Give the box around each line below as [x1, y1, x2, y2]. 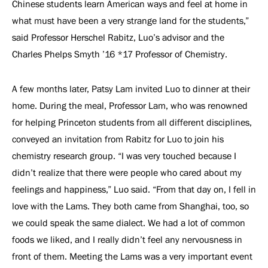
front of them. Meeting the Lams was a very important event [12, 251, 252, 261]
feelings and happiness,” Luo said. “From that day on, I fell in [12, 184, 256, 194]
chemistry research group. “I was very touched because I [12, 151, 236, 161]
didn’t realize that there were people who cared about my [12, 167, 242, 178]
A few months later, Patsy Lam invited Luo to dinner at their [12, 84, 250, 94]
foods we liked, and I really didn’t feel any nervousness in [12, 234, 242, 245]
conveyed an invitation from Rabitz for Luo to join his [12, 134, 224, 144]
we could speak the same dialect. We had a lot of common [12, 218, 245, 228]
